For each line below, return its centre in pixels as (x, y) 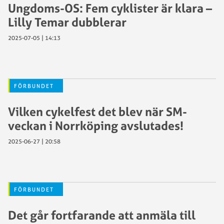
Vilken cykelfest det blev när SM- (97, 112)
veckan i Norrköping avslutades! (96, 126)
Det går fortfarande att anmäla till (102, 215)
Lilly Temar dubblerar (67, 22)
